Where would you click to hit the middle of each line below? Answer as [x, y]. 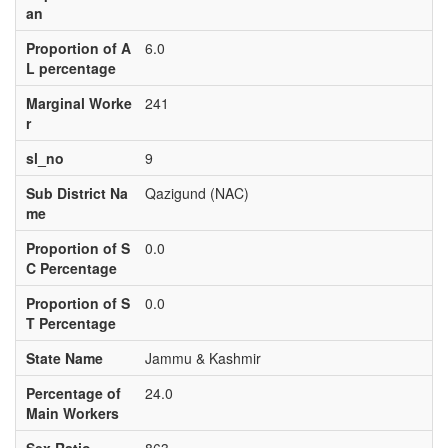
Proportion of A [78, 48]
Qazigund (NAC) [196, 193]
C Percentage [71, 268]
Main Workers [72, 413]
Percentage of [73, 393]
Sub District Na [76, 193]
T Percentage [70, 323]
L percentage [70, 68]
